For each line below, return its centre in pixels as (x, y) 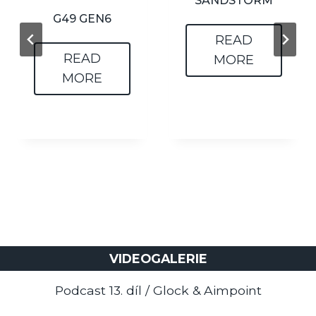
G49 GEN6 (82, 19)
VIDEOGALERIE (158, 258)
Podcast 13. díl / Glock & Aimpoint (158, 291)
